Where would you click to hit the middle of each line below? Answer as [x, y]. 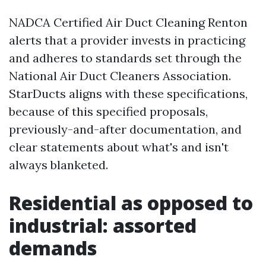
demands [53, 248]
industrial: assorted [103, 225]
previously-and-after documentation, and [125, 129]
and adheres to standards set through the [125, 58]
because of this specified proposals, [108, 111]
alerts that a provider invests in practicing [127, 40]
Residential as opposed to [131, 203]
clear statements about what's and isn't [119, 147]
